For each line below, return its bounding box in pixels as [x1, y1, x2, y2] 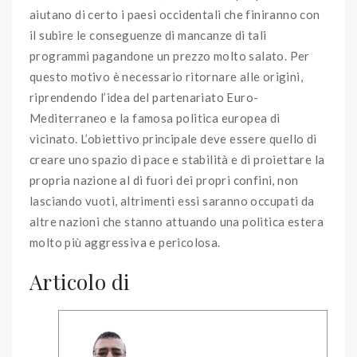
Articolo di [29, 268, 130, 296]
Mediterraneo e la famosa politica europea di [29, 111, 280, 126]
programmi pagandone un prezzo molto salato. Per [29, 49, 310, 64]
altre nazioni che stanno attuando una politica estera [29, 214, 324, 229]
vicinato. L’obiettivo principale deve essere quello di [29, 131, 317, 147]
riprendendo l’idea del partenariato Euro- [29, 90, 259, 105]
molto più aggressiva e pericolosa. [29, 235, 308, 250]
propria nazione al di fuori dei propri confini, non [29, 173, 299, 188]
